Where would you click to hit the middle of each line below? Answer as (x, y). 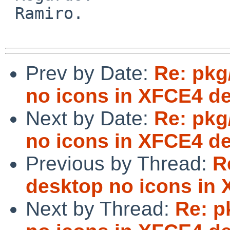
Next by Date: (90, 118)
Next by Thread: (100, 208)
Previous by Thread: (119, 163)
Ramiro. (10, 13)
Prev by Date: (90, 73)
